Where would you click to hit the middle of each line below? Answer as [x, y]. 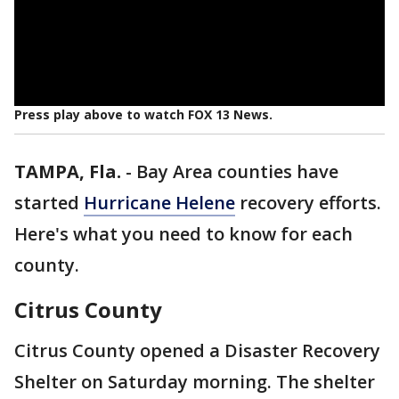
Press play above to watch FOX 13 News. [143, 114]
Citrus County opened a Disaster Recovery [197, 350]
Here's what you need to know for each [183, 234]
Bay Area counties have [237, 171]
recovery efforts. [308, 203]
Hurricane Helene [159, 203]
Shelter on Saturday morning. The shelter [195, 382]
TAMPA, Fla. [68, 171]
